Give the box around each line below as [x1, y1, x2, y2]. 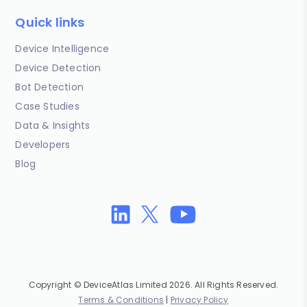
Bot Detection [15, 79, 84, 94]
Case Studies [15, 99, 79, 113]
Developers [15, 137, 71, 151]
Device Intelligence [15, 41, 110, 56]
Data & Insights [15, 118, 90, 132]
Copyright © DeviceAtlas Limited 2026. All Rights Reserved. [28, 278, 279, 291]
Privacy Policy [170, 293, 229, 306]
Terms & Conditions [78, 293, 164, 306]
